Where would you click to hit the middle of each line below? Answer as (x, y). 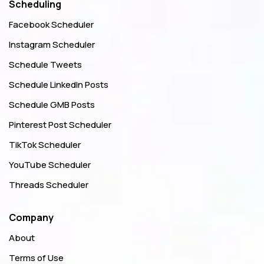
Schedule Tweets (45, 64)
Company (31, 217)
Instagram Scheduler (52, 44)
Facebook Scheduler (51, 24)
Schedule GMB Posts (52, 104)
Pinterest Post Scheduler (60, 124)
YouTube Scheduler (50, 164)
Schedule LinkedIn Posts (59, 84)
